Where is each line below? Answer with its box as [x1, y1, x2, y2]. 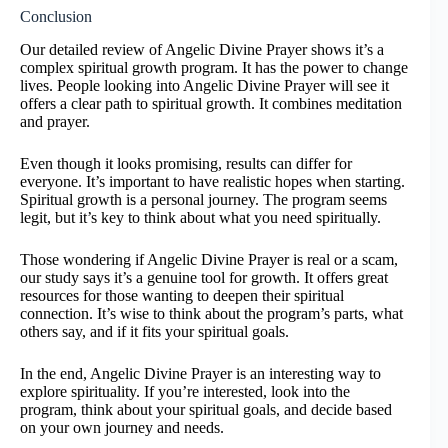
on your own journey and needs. [20, 418, 224, 436]
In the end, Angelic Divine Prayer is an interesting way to [20, 364, 381, 382]
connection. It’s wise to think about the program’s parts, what [20, 304, 403, 322]
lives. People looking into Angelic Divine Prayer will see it [20, 76, 389, 94]
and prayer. [20, 112, 90, 130]
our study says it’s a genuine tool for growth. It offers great [20, 268, 388, 286]
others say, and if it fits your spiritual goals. [20, 322, 289, 340]
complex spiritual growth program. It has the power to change [20, 58, 408, 76]
